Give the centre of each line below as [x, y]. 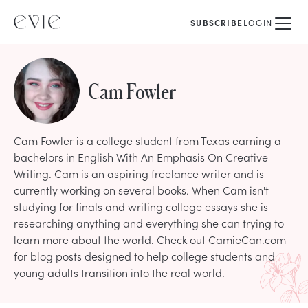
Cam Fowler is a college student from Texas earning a [147, 140]
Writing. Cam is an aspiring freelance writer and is [139, 173]
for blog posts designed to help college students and [144, 256]
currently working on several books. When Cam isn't [141, 190]
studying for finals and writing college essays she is [141, 206]
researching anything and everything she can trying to [149, 223]
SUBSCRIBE [217, 23]
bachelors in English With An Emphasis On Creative [141, 157]
